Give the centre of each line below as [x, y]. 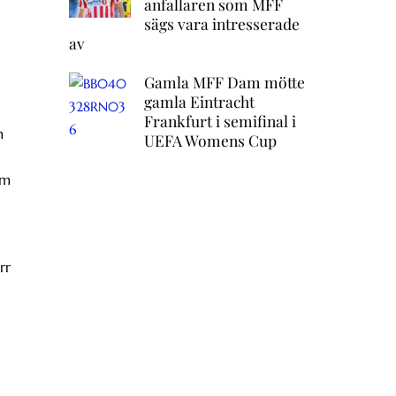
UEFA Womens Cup [210, 140]
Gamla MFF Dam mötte [224, 81]
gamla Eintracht [199, 101]
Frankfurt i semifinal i [220, 120]
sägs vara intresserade [221, 23]
